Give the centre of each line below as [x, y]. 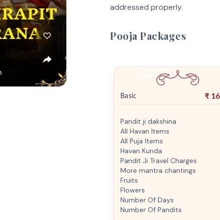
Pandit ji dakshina [148, 121]
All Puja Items [142, 141]
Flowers [133, 190]
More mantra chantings [158, 170]
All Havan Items [145, 131]
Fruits [129, 180]
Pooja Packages [148, 36]
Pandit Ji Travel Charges [159, 161]
